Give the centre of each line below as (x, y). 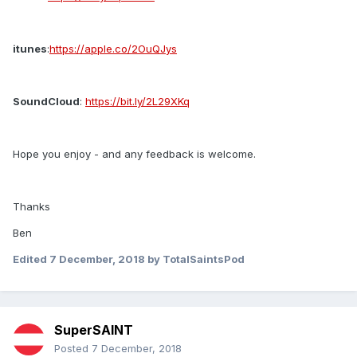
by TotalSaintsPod (195, 259)
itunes (30, 49)
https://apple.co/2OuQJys (113, 49)
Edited (31, 259)
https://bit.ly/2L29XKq (137, 102)
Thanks (31, 207)
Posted (73, 349)
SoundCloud (46, 102)
